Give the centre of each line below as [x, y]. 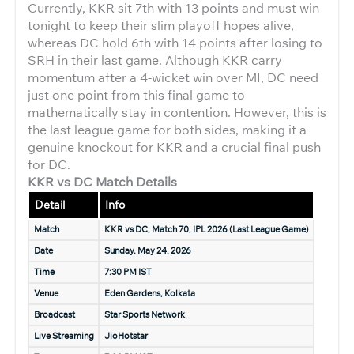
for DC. [49, 164]
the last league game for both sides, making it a [167, 129]
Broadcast [54, 314]
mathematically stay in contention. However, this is [177, 112]
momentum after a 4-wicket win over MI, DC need [173, 77]
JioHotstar [126, 336]
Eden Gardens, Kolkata [149, 293]
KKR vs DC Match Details [102, 181]
